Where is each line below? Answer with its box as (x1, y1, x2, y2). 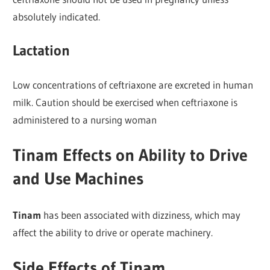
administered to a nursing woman (13, 113, 157, 126)
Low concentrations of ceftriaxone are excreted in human (13, 78, 254, 91)
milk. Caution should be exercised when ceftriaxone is (13, 95, 238, 108)
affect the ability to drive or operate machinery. (13, 225, 213, 239)
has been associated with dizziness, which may (41, 208, 241, 221)
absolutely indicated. (13, 10, 101, 23)
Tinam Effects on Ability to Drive (13, 145, 248, 166)
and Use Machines (13, 168, 144, 189)
